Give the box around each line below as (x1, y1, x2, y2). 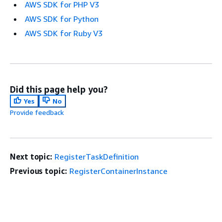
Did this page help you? (10, 84, 108, 95)
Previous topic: (10, 166, 67, 176)
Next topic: (10, 152, 53, 162)
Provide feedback (10, 108, 64, 117)
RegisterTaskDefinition (55, 152, 139, 162)
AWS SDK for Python (25, 14, 99, 24)
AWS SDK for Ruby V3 (25, 28, 103, 39)
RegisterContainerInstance (69, 166, 167, 176)
